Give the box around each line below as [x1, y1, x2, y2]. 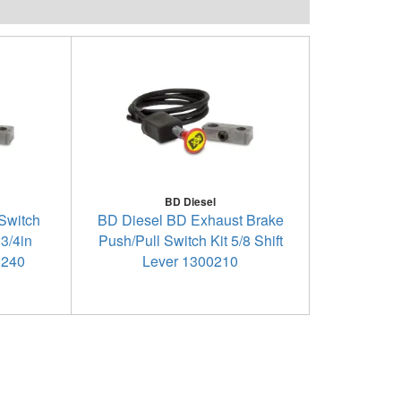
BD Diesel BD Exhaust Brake [97, 209, 284, 230]
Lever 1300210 [142, 251, 239, 271]
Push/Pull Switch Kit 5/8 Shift [98, 230, 283, 251]
